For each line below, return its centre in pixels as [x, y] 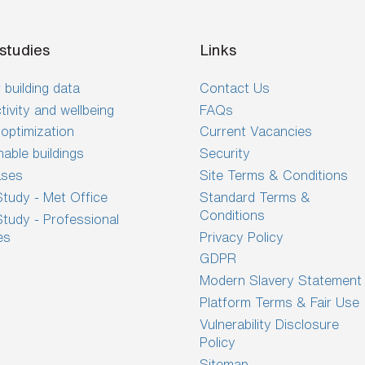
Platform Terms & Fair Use [280, 302]
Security [225, 154]
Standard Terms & [255, 197]
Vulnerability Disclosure [270, 324]
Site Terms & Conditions [274, 175]
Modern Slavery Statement [281, 281]
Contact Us [235, 88]
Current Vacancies [256, 132]
